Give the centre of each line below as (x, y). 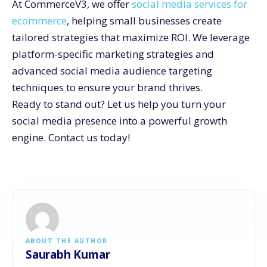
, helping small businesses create (144, 21)
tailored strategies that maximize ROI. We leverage (131, 38)
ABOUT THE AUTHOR (67, 241)
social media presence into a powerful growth (119, 121)
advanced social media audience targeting (112, 71)
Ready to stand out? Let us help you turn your (119, 104)
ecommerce (39, 21)
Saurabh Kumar (68, 255)
